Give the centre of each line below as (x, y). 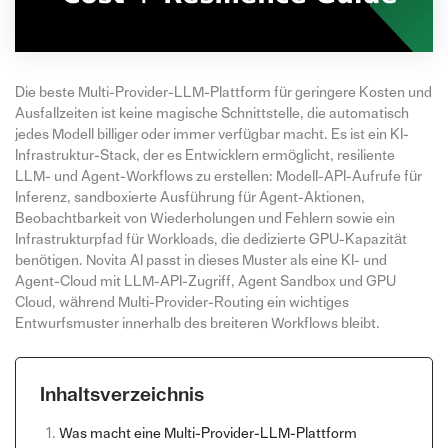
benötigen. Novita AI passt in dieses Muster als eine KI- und (200, 260)
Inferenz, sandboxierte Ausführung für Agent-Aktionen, (189, 197)
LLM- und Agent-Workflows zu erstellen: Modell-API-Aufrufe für (218, 176)
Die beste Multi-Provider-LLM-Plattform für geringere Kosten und (223, 92)
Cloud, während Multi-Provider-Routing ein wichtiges (181, 302)
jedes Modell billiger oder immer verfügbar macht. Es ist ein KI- (211, 134)
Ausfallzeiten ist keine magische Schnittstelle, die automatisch (211, 113)
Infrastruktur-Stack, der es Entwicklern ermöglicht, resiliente (204, 155)
